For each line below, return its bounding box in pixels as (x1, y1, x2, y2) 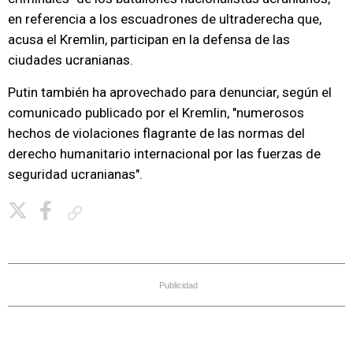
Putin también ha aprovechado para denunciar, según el (8, 84, 332, 100)
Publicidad (159, 281, 198, 290)
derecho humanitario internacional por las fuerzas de (8, 146, 321, 162)
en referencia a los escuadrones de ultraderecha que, (8, 11, 321, 27)
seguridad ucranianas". (8, 166, 143, 182)
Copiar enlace (88, 206, 145, 218)
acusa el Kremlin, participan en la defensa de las (8, 32, 290, 47)
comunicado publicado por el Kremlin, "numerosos (8, 105, 304, 121)
